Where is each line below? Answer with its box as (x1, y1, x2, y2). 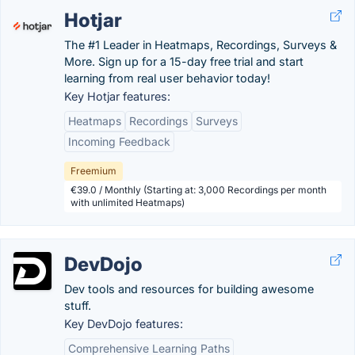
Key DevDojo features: (64, 317, 183, 330)
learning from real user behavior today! (64, 71, 270, 85)
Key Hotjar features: (64, 90, 170, 103)
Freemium (71, 165, 116, 177)
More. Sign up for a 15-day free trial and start (64, 55, 303, 68)
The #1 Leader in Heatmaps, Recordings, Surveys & (64, 38, 337, 52)
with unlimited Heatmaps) (71, 197, 185, 208)
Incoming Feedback (68, 135, 170, 148)
